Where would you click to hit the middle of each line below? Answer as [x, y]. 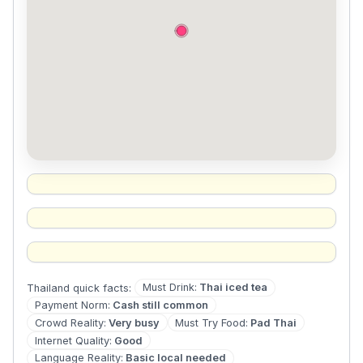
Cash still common [160, 305]
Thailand [48, 288]
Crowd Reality [69, 322]
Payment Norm [71, 305]
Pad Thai [274, 322]
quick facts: [100, 288]
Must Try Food [211, 322]
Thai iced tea [233, 288]
